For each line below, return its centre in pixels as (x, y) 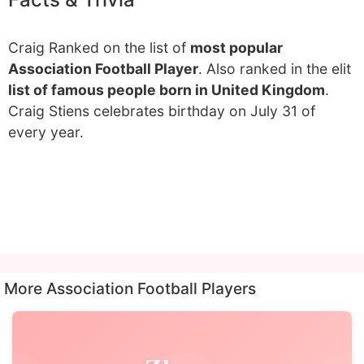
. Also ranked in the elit (275, 69)
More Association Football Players (130, 288)
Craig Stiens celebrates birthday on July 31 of (162, 111)
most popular (236, 48)
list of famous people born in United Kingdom (167, 90)
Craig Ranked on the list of (99, 48)
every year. (46, 132)
